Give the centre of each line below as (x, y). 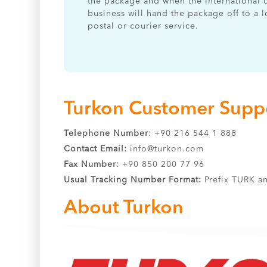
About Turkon (124, 209)
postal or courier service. (143, 26)
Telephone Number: (109, 133)
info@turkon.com (167, 149)
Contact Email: (96, 149)
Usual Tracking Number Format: (133, 180)
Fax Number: (92, 164)
